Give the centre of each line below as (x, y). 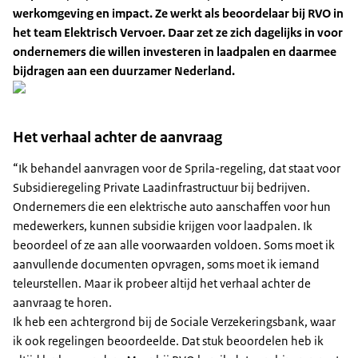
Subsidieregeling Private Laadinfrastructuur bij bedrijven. (161, 187)
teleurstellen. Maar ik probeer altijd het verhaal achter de (162, 283)
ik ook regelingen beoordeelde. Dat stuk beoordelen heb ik (168, 341)
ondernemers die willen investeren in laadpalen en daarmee (175, 52)
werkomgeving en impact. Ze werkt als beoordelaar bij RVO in (178, 13)
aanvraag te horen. (62, 302)
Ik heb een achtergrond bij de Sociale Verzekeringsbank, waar (174, 322)
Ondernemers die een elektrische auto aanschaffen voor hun (172, 207)
